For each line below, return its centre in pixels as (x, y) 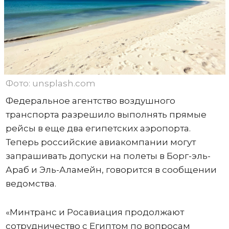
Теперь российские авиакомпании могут (100, 142)
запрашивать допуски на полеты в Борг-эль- (108, 156)
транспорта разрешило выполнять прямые (106, 115)
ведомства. (32, 184)
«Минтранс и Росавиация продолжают (95, 212)
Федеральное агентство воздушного (90, 101)
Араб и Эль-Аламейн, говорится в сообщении (111, 170)
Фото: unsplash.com (50, 84)
